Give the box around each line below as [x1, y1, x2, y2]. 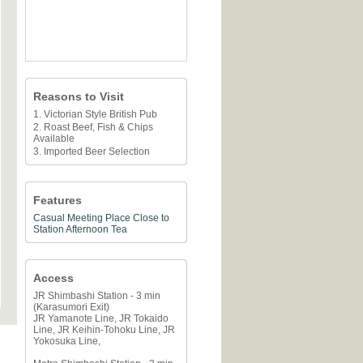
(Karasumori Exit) [33, 301, 109, 313]
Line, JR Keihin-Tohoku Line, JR [33, 324, 175, 335]
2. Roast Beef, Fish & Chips [33, 122, 153, 133]
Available [33, 133, 75, 144]
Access [33, 271, 74, 284]
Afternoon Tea [66, 224, 127, 235]
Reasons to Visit [33, 90, 124, 103]
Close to [133, 212, 169, 224]
